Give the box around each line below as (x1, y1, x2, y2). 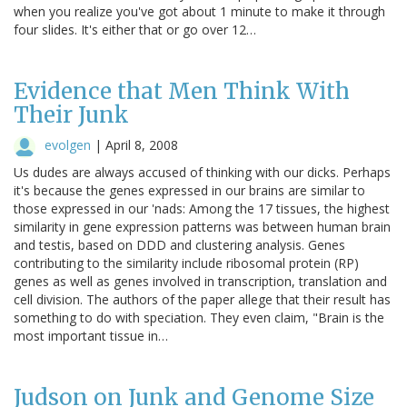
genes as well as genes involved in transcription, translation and (14, 272, 387, 290)
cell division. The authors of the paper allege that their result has (14, 290, 391, 308)
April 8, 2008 (105, 135, 178, 154)
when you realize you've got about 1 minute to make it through (14, 2, 385, 20)
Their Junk (14, 100, 129, 129)
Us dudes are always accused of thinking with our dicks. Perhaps (14, 163, 391, 181)
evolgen (45, 135, 91, 154)
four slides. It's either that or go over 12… (14, 20, 256, 38)
